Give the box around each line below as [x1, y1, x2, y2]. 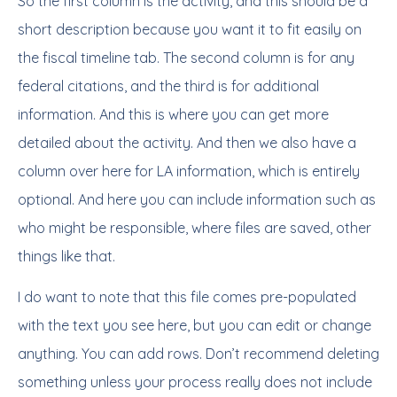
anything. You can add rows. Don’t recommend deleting [18, 345, 379, 362]
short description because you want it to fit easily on [18, 20, 362, 38]
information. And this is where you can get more [18, 105, 329, 123]
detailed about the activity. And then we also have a [18, 134, 356, 152]
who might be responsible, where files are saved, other [18, 219, 371, 237]
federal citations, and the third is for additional [18, 77, 319, 95]
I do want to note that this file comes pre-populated [18, 288, 356, 306]
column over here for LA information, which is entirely [18, 162, 360, 180]
